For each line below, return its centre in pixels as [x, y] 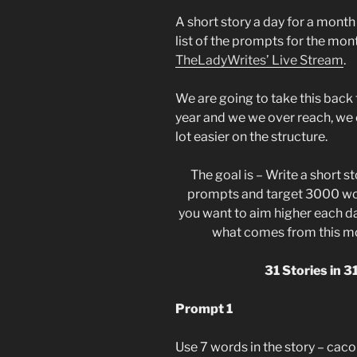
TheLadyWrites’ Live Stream [259, 60]
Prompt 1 [204, 308]
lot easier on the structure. [251, 136]
